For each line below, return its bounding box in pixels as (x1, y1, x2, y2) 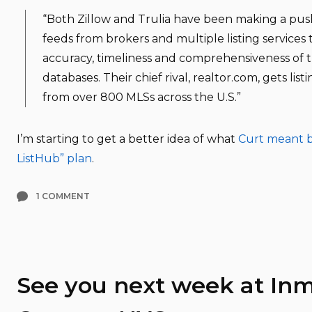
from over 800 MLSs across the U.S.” (42, 90, 241, 104)
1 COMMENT (36, 190, 90, 201)
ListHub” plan (17, 151, 92, 165)
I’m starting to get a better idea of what (17, 132, 238, 146)
